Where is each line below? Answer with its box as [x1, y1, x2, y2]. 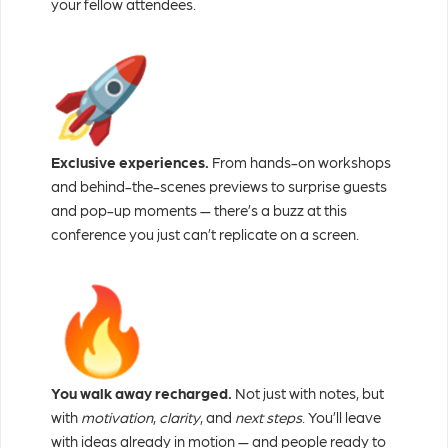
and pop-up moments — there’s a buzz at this [51, 200, 347, 221]
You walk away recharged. [51, 382, 232, 403]
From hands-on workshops [209, 152, 391, 173]
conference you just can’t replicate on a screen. [51, 224, 359, 245]
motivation [81, 406, 153, 427]
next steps [235, 406, 302, 427]
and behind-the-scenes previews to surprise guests [51, 176, 387, 197]
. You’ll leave [302, 406, 381, 427]
